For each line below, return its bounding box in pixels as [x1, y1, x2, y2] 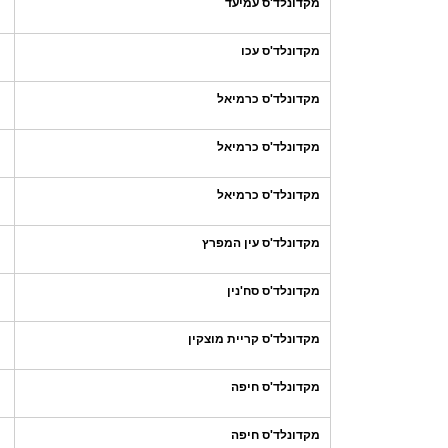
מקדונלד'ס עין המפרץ [202, 236, 320, 250]
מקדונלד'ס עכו [241, 44, 320, 58]
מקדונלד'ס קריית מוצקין [188, 332, 320, 346]
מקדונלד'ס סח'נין [227, 284, 320, 298]
